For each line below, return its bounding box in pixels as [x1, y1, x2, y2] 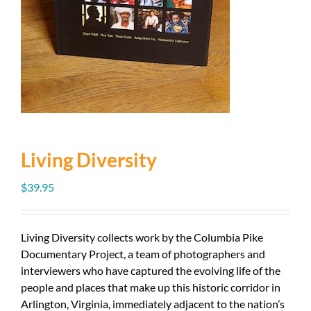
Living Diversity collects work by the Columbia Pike [21, 230, 263, 244]
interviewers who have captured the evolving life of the [21, 264, 280, 277]
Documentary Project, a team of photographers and [21, 247, 265, 260]
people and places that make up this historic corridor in [21, 280, 280, 294]
